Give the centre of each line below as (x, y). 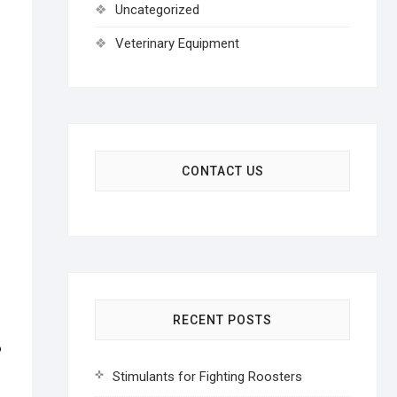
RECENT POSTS (222, 320)
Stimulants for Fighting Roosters (207, 377)
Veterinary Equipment (177, 43)
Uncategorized (157, 10)
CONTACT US (222, 171)
